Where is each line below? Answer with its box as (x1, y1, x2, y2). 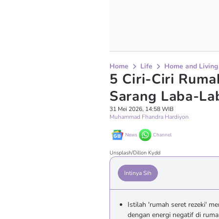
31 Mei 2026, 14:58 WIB (109, 105, 174, 113)
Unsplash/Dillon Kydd (109, 149, 160, 156)
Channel (153, 131, 172, 138)
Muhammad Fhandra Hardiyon (109, 113, 189, 121)
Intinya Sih (124, 169, 152, 177)
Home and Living (164, 62, 218, 71)
